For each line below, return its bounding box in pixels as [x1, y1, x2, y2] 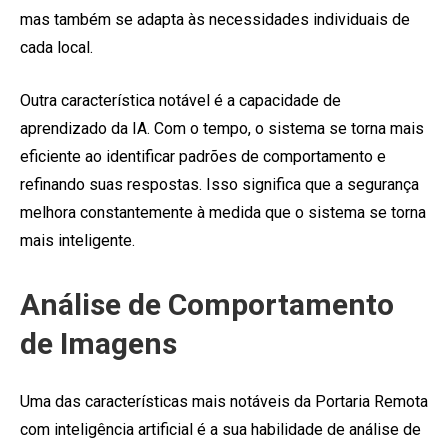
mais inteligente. [20, 230, 135, 250]
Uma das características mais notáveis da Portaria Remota [20, 391, 428, 411]
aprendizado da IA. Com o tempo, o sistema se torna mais [20, 118, 424, 138]
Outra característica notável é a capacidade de [20, 90, 341, 110]
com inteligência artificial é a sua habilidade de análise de [20, 419, 421, 439]
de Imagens [20, 325, 177, 361]
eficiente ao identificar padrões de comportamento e [20, 146, 386, 166]
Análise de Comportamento [20, 286, 394, 322]
